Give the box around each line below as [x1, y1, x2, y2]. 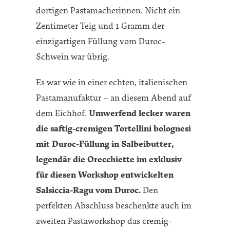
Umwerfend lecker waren [89, 106, 190, 119]
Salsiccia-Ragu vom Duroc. [36, 183, 141, 196]
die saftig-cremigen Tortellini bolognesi [36, 121, 191, 135]
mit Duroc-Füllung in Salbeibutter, [36, 137, 174, 150]
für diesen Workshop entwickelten [36, 167, 174, 181]
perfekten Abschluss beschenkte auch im [36, 198, 191, 212]
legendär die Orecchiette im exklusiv [36, 152, 182, 165]
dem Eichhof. [36, 106, 89, 119]
